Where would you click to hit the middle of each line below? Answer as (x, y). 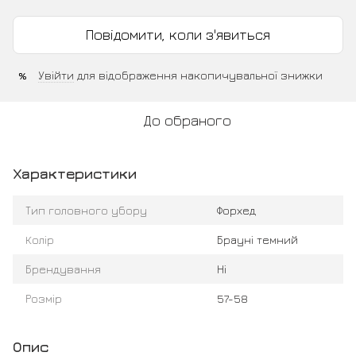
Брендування (63, 269)
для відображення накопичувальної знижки (198, 75)
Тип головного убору (86, 211)
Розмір (44, 299)
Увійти (56, 75)
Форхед (236, 211)
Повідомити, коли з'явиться (178, 35)
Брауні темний (257, 240)
